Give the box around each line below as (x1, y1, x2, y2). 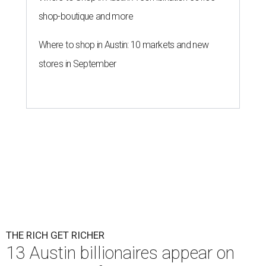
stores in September (39, 58, 116, 70)
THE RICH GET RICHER (6, 229, 104, 242)
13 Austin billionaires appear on (6, 243, 235, 264)
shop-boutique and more (39, 11, 133, 23)
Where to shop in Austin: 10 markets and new (39, 39, 209, 51)
